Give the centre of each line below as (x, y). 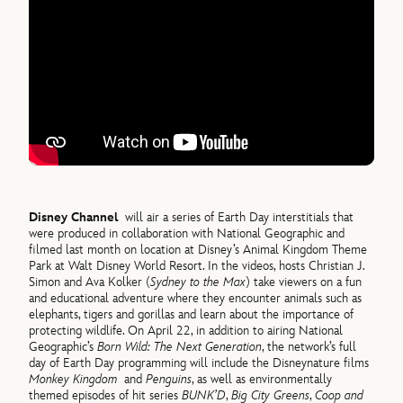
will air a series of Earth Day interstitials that (240, 217)
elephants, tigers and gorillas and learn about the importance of (192, 314)
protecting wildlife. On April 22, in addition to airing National (186, 330)
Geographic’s (63, 346)
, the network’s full (309, 346)
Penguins (169, 379)
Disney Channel (77, 217)
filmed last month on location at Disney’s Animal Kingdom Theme (198, 249)
